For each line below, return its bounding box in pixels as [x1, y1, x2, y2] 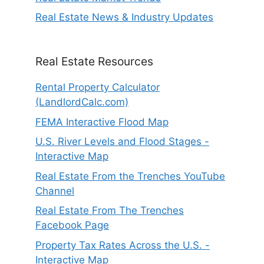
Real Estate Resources [35, 54, 153, 69]
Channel [35, 184, 74, 197]
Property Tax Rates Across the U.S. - [35, 239, 210, 251]
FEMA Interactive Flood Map [35, 115, 169, 128]
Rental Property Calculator [35, 81, 160, 94]
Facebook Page [35, 219, 109, 232]
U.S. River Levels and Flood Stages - [35, 136, 209, 148]
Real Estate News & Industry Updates [35, 11, 213, 24]
